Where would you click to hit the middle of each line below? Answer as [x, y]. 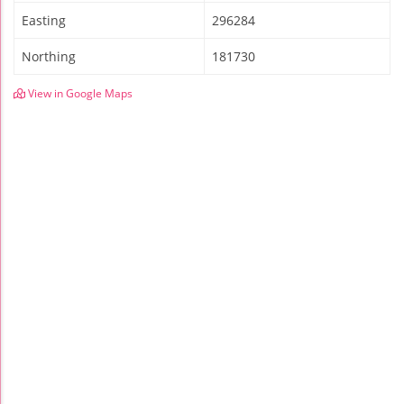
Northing [49, 56]
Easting [44, 20]
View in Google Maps [79, 93]
